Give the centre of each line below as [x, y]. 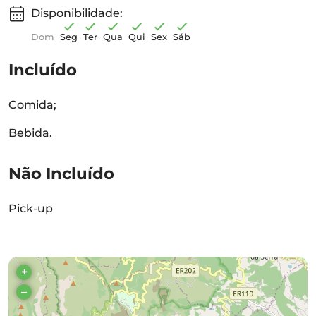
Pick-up [31, 208]
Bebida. [30, 133]
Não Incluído [61, 174]
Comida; [32, 105]
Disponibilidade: [77, 13]
